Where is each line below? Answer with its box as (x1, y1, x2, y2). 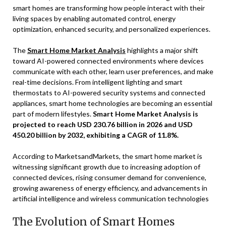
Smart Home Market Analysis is (93, 109, 198, 118)
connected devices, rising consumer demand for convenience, (13, 173, 206, 182)
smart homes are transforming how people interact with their (13, 4, 205, 12)
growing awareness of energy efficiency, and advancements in (13, 184, 207, 192)
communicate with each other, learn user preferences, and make (13, 67, 213, 76)
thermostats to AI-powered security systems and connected (13, 88, 205, 97)
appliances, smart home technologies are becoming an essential (13, 99, 212, 107)
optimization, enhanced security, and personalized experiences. (13, 25, 210, 33)
